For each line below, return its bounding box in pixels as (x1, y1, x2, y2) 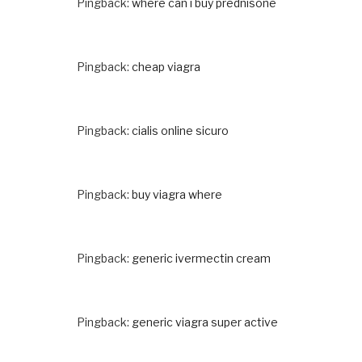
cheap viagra (132, 59, 200, 74)
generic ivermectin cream (132, 250, 271, 265)
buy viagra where (132, 187, 222, 201)
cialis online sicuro (132, 123, 229, 137)
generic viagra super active (132, 314, 278, 329)
